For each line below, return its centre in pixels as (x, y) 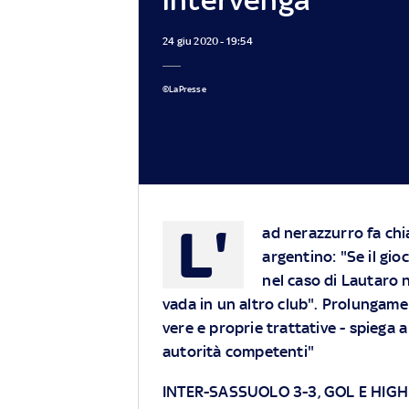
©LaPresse (184, 89)
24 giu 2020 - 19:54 (208, 41)
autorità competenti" (238, 352)
